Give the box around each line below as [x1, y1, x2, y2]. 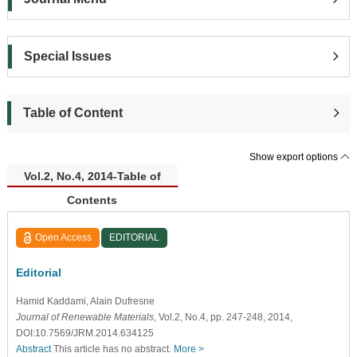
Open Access [35, 231, 92, 243]
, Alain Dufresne [85, 295, 155, 307]
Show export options [249, 151, 341, 163]
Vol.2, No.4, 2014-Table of [23, 169, 161, 182]
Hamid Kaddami [15, 295, 86, 307]
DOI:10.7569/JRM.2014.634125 [15, 327, 154, 339]
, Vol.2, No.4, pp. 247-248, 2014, [153, 311, 292, 323]
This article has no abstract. [50, 343, 174, 355]
